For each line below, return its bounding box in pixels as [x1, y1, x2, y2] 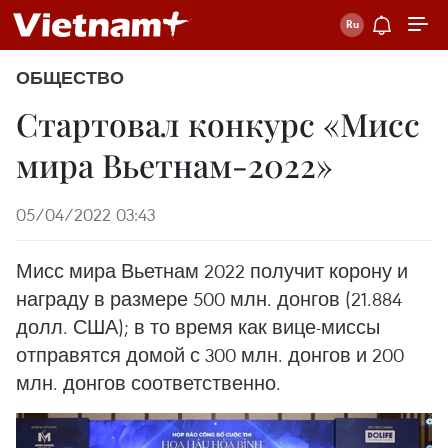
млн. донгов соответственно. [16, 370, 281, 395]
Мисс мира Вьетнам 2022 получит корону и [16, 258, 408, 283]
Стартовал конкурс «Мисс [16, 102, 420, 145]
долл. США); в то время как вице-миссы [16, 314, 380, 339]
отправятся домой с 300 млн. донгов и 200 [16, 342, 404, 367]
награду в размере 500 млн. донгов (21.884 [16, 286, 402, 311]
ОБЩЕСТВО [16, 67, 124, 89]
